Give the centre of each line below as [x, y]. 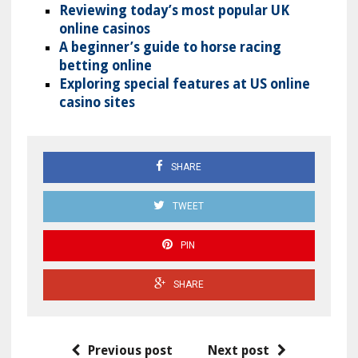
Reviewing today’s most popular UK [174, 11]
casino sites [97, 103]
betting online [105, 66]
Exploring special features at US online [184, 84]
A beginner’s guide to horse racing [170, 48]
